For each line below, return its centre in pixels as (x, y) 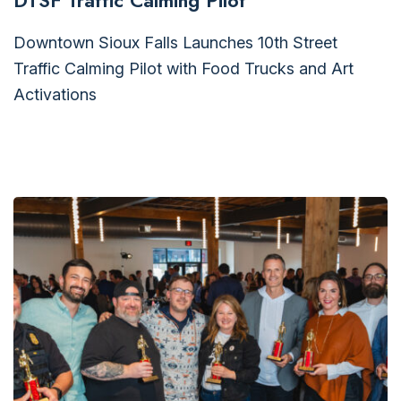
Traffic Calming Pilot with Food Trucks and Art (183, 68)
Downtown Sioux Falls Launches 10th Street (175, 43)
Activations (55, 94)
